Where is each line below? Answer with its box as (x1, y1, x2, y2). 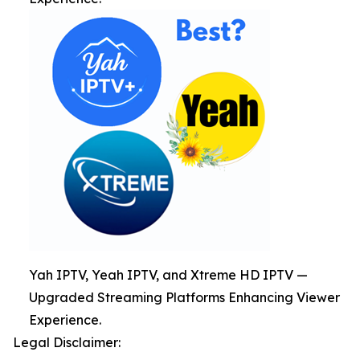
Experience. (29, 312, 101, 328)
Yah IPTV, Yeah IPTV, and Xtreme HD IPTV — (29, 267, 308, 283)
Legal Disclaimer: (13, 334, 121, 350)
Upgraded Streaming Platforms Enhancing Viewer (29, 289, 340, 305)
